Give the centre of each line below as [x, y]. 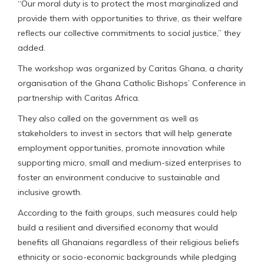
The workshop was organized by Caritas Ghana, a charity [130, 68]
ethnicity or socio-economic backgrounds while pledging [127, 257]
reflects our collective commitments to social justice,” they [129, 33]
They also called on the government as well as [108, 118]
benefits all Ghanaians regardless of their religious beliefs [128, 242]
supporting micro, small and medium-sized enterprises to [130, 162]
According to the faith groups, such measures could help [128, 212]
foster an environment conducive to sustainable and [119, 177]
